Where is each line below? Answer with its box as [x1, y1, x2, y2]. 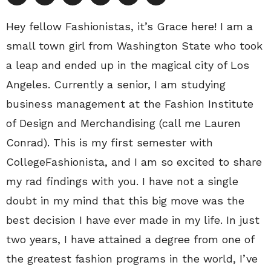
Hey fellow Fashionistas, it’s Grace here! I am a [6, 19, 253, 33]
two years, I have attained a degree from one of [6, 232, 254, 246]
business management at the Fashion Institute [6, 97, 253, 110]
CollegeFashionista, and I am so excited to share [6, 155, 262, 168]
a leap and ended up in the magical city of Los [6, 58, 249, 71]
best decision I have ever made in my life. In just [6, 213, 260, 226]
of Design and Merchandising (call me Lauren [6, 116, 241, 129]
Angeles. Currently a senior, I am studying [6, 77, 226, 91]
